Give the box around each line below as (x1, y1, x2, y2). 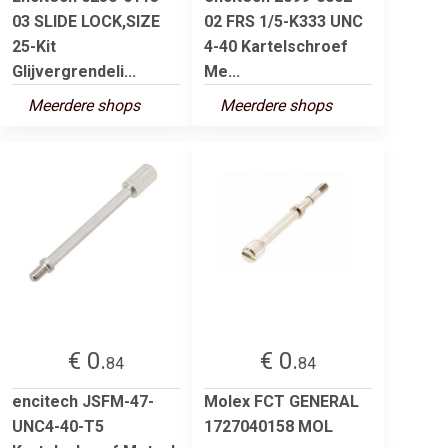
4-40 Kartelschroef (204, 36, 348, 56)
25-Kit (12, 36, 56, 56)
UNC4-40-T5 (12, 416, 104, 436)
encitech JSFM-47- (12, 391, 154, 411)
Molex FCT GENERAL (204, 391, 359, 411)
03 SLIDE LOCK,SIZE (12, 11, 160, 31)
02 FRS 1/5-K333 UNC (204, 11, 363, 31)
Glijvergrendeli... (12, 61, 136, 81)
